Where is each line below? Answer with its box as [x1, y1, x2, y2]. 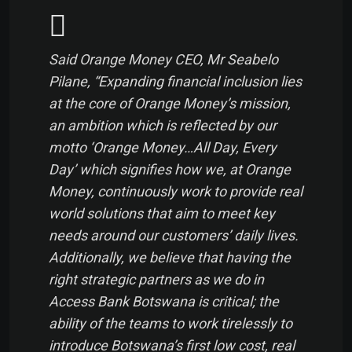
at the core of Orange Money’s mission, [49, 94, 291, 112]
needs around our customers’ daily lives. [49, 226, 299, 244]
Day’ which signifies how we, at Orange [49, 160, 291, 178]
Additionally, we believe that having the [49, 248, 291, 266]
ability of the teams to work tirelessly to [49, 314, 292, 332]
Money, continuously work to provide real [49, 182, 302, 200]
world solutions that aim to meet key [49, 204, 275, 222]
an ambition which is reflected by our [49, 116, 277, 134]
